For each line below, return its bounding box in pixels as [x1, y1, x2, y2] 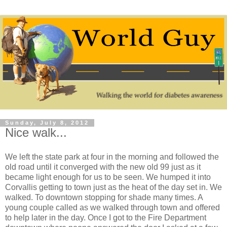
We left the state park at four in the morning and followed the [5, 153, 219, 162]
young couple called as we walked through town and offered [5, 203, 220, 212]
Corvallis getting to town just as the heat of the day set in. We [5, 183, 222, 192]
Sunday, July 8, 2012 [5, 120, 89, 126]
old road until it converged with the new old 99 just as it [5, 163, 201, 172]
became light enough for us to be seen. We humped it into [5, 173, 211, 182]
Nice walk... [5, 126, 67, 140]
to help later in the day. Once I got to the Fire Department [5, 213, 206, 222]
